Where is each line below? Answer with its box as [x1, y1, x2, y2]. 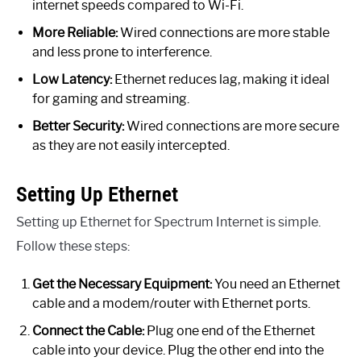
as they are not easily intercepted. [32, 138, 230, 154]
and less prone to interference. [32, 44, 212, 60]
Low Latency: [32, 72, 112, 88]
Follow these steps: [16, 239, 130, 255]
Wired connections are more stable [118, 25, 330, 41]
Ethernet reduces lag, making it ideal [112, 72, 330, 88]
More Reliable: [32, 25, 118, 41]
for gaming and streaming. [32, 91, 189, 107]
